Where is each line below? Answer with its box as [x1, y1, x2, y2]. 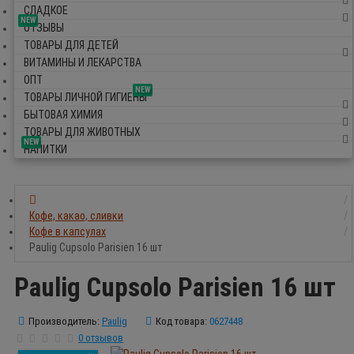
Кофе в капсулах [29, 224, 106, 238]
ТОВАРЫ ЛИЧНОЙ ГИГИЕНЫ [24, 90, 147, 104]
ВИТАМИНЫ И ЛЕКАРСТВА [24, 55, 141, 69]
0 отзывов [77, 332, 123, 345]
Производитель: [28, 315, 100, 328]
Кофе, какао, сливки [29, 209, 123, 222]
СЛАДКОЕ [24, 3, 68, 17]
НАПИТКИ [24, 142, 67, 156]
